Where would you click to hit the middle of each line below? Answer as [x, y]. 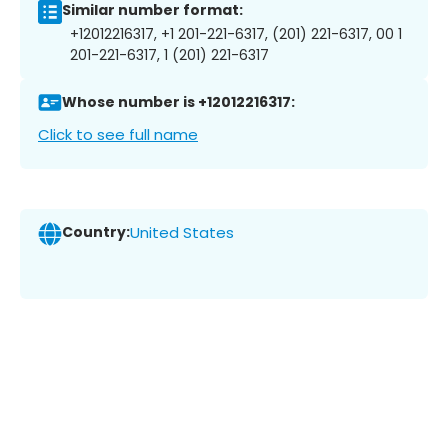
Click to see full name [118, 134]
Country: [96, 232]
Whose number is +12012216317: [178, 102]
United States [182, 233]
